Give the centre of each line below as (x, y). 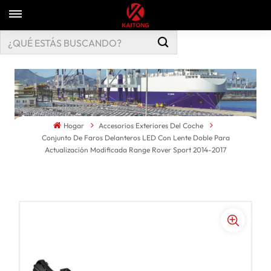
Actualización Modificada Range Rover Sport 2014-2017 (135, 150)
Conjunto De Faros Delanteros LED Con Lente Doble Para (135, 138)
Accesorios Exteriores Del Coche (151, 126)
